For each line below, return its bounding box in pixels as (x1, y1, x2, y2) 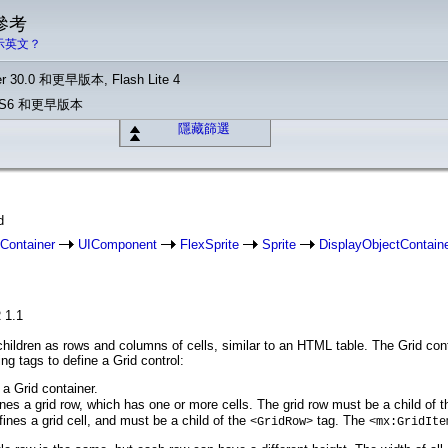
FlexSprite (180, 237, 239, 252)
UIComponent (78, 237, 157, 252)
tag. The (313, 413, 369, 428)
